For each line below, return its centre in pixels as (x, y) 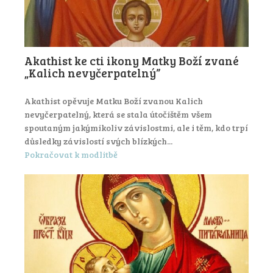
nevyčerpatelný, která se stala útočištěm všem (118, 114)
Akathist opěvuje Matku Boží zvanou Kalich (114, 101)
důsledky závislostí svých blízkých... (98, 141)
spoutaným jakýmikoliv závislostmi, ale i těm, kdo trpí (136, 127)
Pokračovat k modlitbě (71, 155)
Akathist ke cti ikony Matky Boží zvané (132, 60)
